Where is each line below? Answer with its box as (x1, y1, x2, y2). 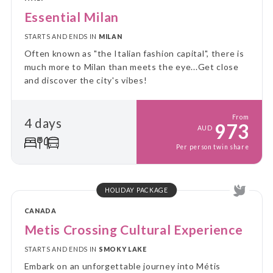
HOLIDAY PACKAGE (105, 186, 168, 194)
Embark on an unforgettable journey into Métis (24, 261, 221, 271)
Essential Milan (24, 9, 119, 24)
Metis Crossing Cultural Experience (24, 222, 243, 237)
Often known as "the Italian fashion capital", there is (24, 48, 244, 58)
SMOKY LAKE (98, 245, 147, 253)
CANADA (24, 207, 57, 214)
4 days (24, 115, 62, 130)
